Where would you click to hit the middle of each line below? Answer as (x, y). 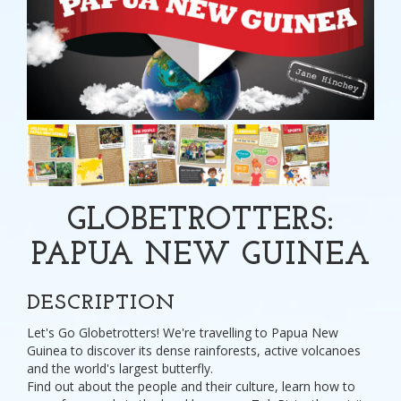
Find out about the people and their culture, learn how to (191, 386)
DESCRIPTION (101, 303)
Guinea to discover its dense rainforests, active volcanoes (194, 350)
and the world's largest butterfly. (120, 368)
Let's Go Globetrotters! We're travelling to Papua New (183, 333)
